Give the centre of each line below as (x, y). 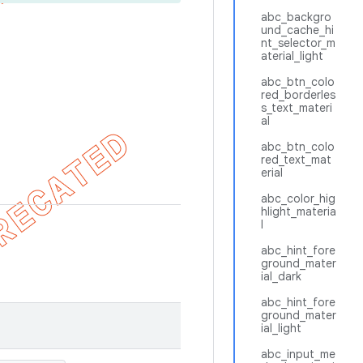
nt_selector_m (298, 43)
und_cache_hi (297, 30)
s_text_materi (297, 108)
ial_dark (281, 276)
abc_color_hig (298, 199)
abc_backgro (296, 17)
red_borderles (298, 95)
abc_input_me (298, 354)
